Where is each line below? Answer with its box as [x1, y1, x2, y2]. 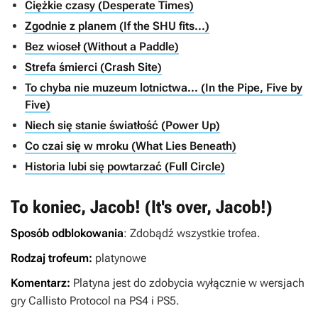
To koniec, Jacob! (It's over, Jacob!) [11, 197, 273, 217]
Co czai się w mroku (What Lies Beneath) [25, 139, 236, 153]
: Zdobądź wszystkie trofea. [124, 226, 261, 240]
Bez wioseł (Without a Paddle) [25, 40, 179, 53]
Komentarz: [11, 276, 73, 290]
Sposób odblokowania [11, 226, 124, 240]
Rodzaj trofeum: [11, 251, 95, 265]
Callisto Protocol [28, 294, 114, 307]
